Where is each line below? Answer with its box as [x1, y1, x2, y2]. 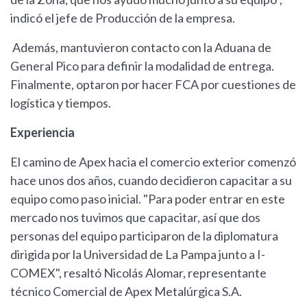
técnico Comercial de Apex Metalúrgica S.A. [10, 284, 242, 299]
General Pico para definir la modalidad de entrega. [10, 58, 274, 74]
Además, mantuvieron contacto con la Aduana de [10, 40, 271, 56]
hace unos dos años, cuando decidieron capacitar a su [10, 173, 292, 188]
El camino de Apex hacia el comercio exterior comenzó [10, 154, 296, 170]
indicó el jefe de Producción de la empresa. [10, 10, 237, 26]
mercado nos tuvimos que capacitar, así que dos [10, 210, 260, 225]
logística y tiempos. [10, 95, 111, 111]
